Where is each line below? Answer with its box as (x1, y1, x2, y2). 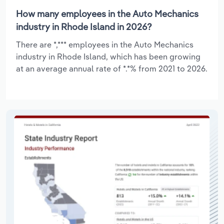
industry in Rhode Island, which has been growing (16, 51, 200, 61)
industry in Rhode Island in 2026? (16, 20, 152, 32)
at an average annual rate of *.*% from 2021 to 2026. (16, 63, 207, 73)
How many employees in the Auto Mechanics (16, 7, 198, 19)
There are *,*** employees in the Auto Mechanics (16, 39, 193, 49)
